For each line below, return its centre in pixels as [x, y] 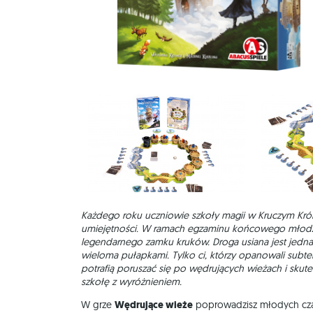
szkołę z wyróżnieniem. [131, 282]
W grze [98, 305]
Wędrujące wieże [154, 305]
